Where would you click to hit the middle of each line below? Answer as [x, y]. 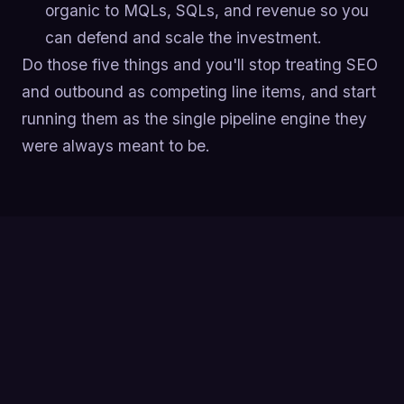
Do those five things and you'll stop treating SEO [200, 65]
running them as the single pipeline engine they [194, 119]
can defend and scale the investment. [183, 38]
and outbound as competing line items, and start [199, 92]
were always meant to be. [116, 146]
